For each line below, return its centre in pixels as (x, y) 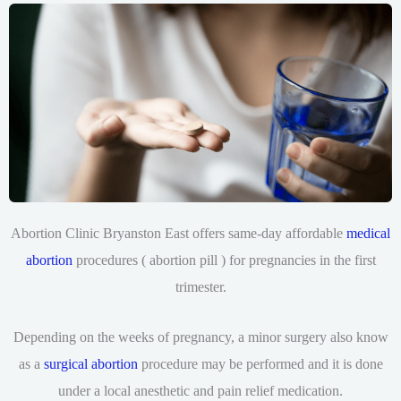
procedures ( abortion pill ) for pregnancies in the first (224, 260)
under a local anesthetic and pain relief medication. (200, 390)
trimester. (200, 286)
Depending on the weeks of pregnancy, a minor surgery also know (200, 337)
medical (368, 233)
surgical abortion (90, 363)
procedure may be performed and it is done (260, 363)
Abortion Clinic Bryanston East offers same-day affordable (179, 233)
